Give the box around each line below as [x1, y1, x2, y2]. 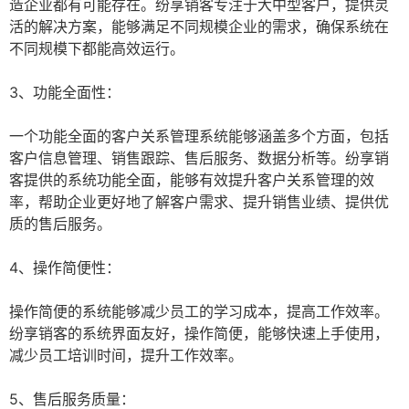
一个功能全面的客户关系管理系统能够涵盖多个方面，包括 [9, 127, 389, 146]
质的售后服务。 [9, 215, 111, 234]
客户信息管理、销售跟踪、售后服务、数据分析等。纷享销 [9, 149, 389, 168]
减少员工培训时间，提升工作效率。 [9, 346, 243, 365]
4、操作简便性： [9, 258, 121, 278]
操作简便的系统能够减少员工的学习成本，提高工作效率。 [9, 302, 389, 321]
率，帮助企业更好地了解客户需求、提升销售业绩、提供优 [9, 193, 389, 212]
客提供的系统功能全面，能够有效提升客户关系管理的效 [9, 171, 374, 190]
